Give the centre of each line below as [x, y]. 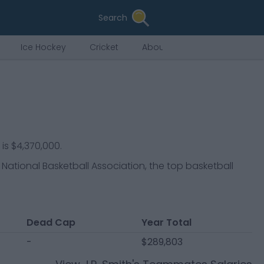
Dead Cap [51, 222]
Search [113, 18]
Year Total [166, 222]
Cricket [104, 47]
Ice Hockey [43, 47]
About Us [161, 47]
